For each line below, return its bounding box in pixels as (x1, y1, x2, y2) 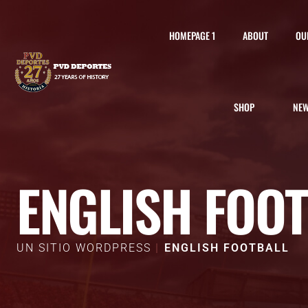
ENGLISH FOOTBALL (164, 241, 289, 254)
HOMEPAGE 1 (168, 28, 215, 43)
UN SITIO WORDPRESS (16, 241, 151, 254)
